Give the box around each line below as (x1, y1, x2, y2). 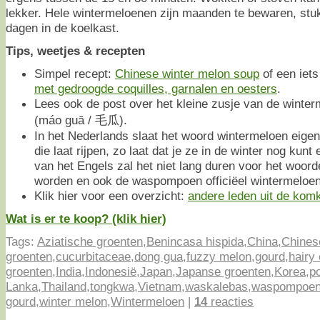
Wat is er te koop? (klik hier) (6, 211, 166, 226)
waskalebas (185, 279, 248, 294)
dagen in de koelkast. (6, 20, 119, 35)
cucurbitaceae (56, 249, 131, 264)
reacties (207, 294, 254, 309)
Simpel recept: (34, 66, 115, 81)
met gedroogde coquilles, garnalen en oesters (34, 81, 277, 96)
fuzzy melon (186, 249, 251, 264)
